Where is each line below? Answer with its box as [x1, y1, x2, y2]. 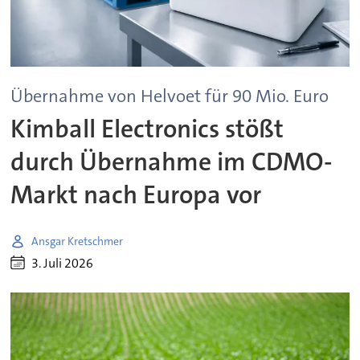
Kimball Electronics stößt [10, 112, 284, 145]
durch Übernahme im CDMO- [10, 145, 333, 178]
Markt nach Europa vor [10, 178, 262, 211]
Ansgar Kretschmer [31, 233, 124, 248]
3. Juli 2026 [31, 254, 94, 272]
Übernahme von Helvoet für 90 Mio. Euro [10, 84, 329, 108]
